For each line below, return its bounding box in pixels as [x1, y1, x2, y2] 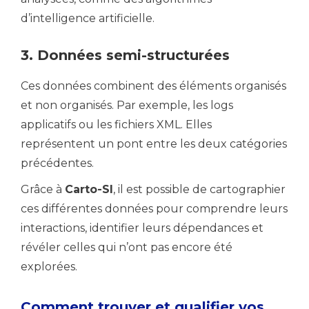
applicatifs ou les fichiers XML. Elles [21, 118, 212, 131]
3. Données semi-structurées [21, 47, 230, 63]
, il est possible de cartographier [113, 183, 286, 196]
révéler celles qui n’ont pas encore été [21, 241, 232, 254]
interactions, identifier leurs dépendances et [21, 221, 263, 235]
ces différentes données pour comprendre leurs [21, 202, 288, 215]
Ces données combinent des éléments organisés [21, 79, 286, 92]
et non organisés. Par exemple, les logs [21, 99, 233, 112]
